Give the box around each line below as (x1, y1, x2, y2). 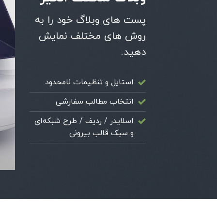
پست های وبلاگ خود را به (35, 13, 146, 28)
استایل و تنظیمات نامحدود (45, 77, 134, 88)
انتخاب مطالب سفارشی (56, 96, 134, 108)
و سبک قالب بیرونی (69, 128, 134, 139)
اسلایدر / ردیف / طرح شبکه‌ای (34, 116, 134, 127)
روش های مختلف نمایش (39, 29, 146, 44)
